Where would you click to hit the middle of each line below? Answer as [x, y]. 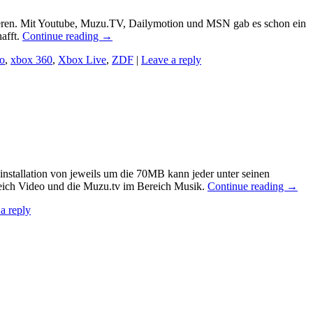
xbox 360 [31, 59]
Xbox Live [82, 59]
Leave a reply [171, 59]
